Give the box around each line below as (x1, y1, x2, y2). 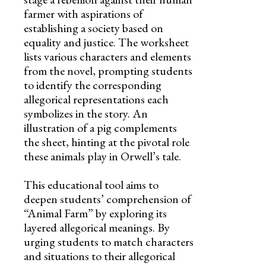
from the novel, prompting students (24, 62, 192, 78)
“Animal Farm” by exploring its (24, 205, 167, 221)
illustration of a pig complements (24, 119, 177, 135)
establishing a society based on (24, 20, 163, 36)
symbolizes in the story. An (24, 105, 148, 121)
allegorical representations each (24, 91, 169, 107)
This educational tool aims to (24, 176, 159, 192)
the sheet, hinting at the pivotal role (24, 134, 189, 150)
